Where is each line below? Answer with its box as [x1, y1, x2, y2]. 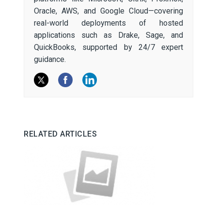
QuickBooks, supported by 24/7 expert [34, 42, 183, 52]
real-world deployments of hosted [34, 18, 183, 28]
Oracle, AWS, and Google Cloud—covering [34, 6, 183, 15]
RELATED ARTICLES [24, 129, 97, 139]
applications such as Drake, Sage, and [34, 30, 183, 40]
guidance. [34, 54, 66, 64]
